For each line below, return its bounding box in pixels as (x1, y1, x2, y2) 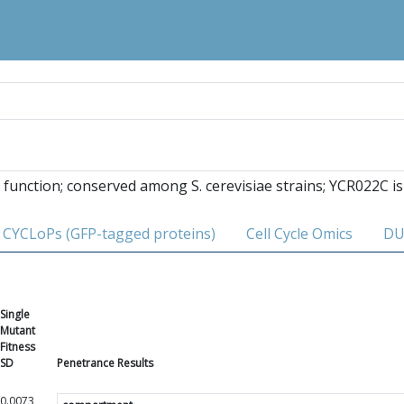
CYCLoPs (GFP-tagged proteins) (3, 224, 216, 243)
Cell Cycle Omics (246, 224, 353, 243)
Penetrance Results (57, 355, 153, 371)
